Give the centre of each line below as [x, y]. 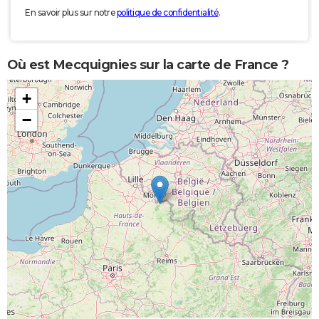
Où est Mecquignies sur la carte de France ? [148, 64]
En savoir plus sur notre [71, 13]
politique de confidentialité [167, 13]
